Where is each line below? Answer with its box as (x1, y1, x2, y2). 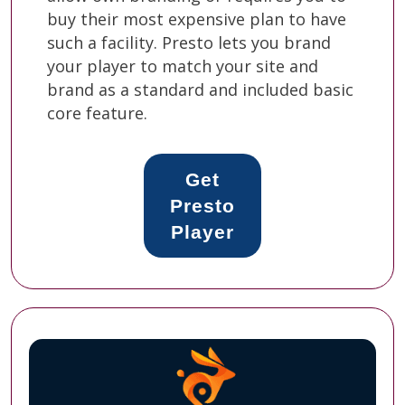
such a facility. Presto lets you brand (47, 31, 331, 53)
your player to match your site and (47, 54, 318, 77)
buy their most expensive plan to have (47, 7, 346, 30)
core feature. (47, 101, 147, 124)
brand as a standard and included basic (47, 78, 353, 100)
